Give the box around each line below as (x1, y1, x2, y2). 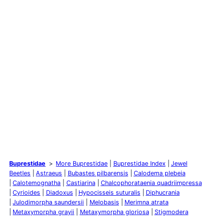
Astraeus (36, 169, 62, 177)
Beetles (9, 169, 31, 177)
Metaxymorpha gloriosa (79, 208, 149, 216)
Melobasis (89, 198, 119, 206)
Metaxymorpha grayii (13, 208, 75, 216)
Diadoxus (46, 188, 73, 196)
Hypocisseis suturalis (78, 188, 140, 196)
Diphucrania (145, 188, 180, 196)
